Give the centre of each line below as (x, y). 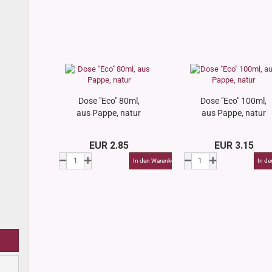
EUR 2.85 (109, 145)
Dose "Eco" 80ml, (109, 101)
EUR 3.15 (234, 145)
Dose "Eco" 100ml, (234, 101)
